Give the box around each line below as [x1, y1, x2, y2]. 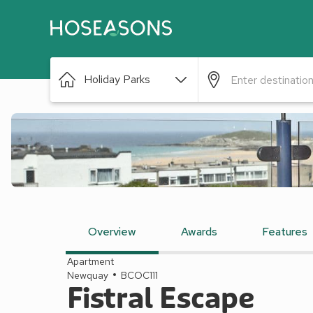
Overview [88, 224, 136, 239]
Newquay [67, 269, 108, 282]
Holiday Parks [84, 72, 150, 87]
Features [262, 224, 307, 239]
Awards [181, 224, 217, 239]
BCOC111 [121, 269, 158, 282]
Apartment [67, 255, 114, 268]
